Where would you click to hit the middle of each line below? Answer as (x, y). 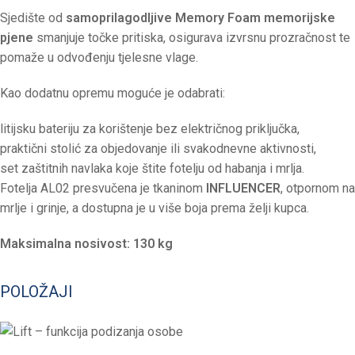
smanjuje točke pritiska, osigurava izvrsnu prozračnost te (192, 38)
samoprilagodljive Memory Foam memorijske (200, 18)
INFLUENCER (243, 189)
